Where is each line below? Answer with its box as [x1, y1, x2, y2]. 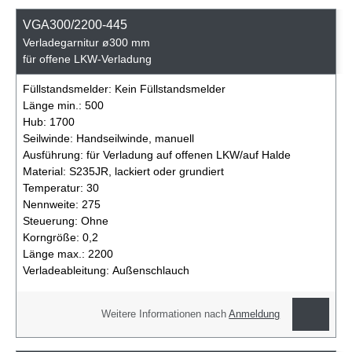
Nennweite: [23, 198, 82, 211]
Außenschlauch [112, 264, 189, 277]
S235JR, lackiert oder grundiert [69, 165, 224, 178]
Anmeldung [229, 309, 280, 321]
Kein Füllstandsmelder [115, 82, 225, 96]
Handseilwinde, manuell [76, 132, 194, 145]
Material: [23, 165, 69, 178]
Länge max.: [23, 247, 88, 261]
